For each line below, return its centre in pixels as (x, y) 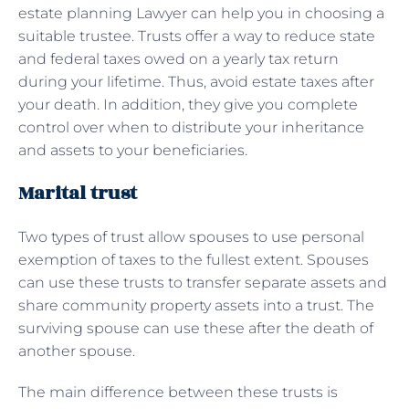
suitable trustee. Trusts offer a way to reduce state (197, 36)
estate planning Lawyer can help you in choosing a (201, 13)
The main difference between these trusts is (180, 392)
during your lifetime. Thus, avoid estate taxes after (196, 81)
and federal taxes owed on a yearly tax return (178, 58)
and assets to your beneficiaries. (133, 150)
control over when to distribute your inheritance (191, 127)
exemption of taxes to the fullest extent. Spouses (194, 259)
